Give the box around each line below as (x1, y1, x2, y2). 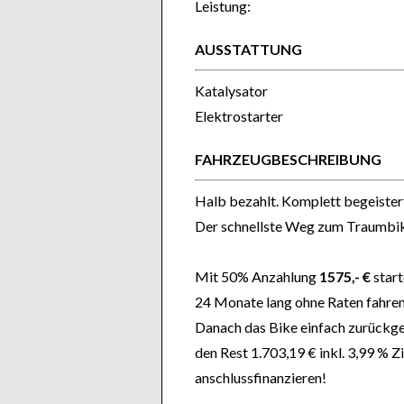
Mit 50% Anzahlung (195, 268, 319, 285)
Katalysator (195, 82, 268, 99)
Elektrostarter (195, 107, 283, 124)
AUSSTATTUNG (195, 41, 302, 58)
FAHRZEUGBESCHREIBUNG (195, 151, 381, 168)
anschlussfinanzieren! (195, 369, 326, 386)
